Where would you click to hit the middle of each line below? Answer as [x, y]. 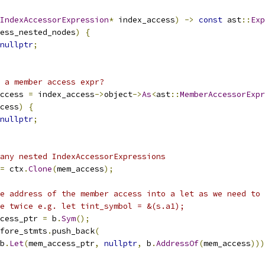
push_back [73, 231]
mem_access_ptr [62, 243]
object [118, 94]
